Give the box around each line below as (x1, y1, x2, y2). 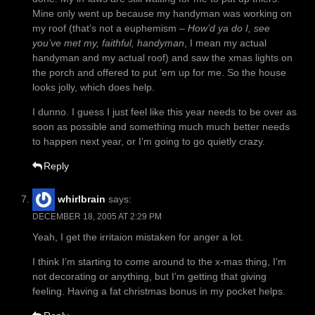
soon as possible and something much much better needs (32, 121, 290, 133)
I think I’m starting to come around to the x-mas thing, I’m (32, 256, 286, 268)
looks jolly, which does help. (32, 82, 155, 94)
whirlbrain (58, 193, 105, 205)
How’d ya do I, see (188, 22, 270, 34)
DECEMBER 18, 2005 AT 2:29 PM (32, 212, 162, 222)
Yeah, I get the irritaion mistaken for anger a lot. (32, 231, 244, 243)
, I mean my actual (184, 37, 266, 49)
